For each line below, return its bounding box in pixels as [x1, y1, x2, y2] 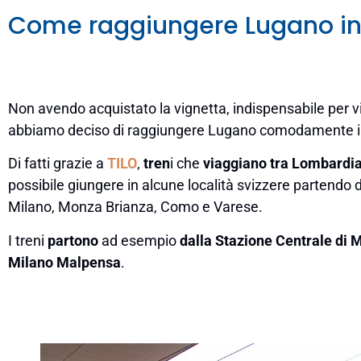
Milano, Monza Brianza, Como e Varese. [8, 198, 263, 216]
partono [48, 231, 98, 249]
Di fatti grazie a [8, 155, 107, 172]
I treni [8, 231, 48, 249]
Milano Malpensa [8, 253, 121, 271]
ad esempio [98, 231, 180, 249]
